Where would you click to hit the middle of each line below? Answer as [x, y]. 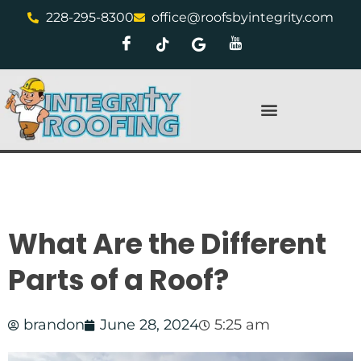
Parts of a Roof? [118, 280]
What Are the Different [167, 244]
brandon [54, 325]
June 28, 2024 [149, 325]
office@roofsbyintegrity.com [243, 17]
